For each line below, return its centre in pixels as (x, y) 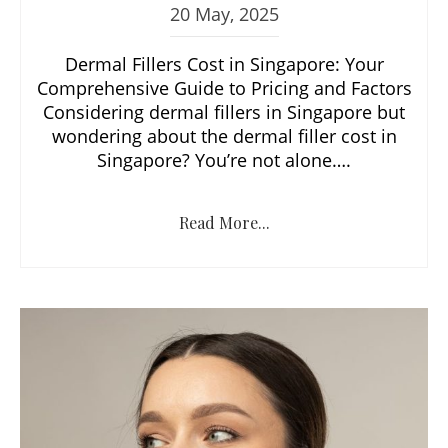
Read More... (224, 222)
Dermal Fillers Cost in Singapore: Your (224, 63)
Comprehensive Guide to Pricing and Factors (224, 87)
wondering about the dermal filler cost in (224, 135)
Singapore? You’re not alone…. (224, 159)
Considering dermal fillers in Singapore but (224, 111)
